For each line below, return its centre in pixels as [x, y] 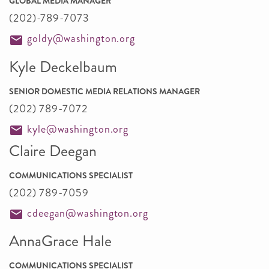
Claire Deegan [53, 151]
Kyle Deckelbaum [63, 67]
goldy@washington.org [81, 39]
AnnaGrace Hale [60, 241]
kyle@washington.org [78, 129]
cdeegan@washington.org [88, 213]
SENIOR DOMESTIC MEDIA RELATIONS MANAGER [104, 91]
